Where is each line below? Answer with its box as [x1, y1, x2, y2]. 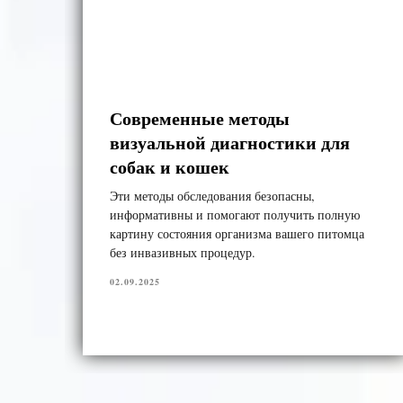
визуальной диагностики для [110, 129, 350, 156]
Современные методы [110, 104, 290, 131]
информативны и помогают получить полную [110, 205, 360, 223]
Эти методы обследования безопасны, [110, 186, 315, 204]
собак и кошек [110, 153, 229, 180]
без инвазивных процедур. [110, 243, 255, 261]
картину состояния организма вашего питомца [110, 224, 364, 242]
